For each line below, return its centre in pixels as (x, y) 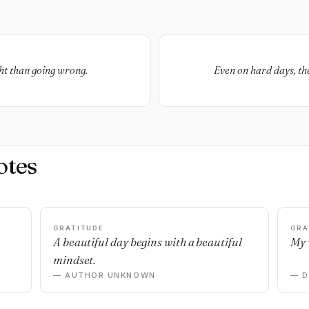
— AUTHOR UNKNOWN (104, 275)
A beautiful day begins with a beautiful (148, 242)
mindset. (74, 260)
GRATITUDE (79, 228)
